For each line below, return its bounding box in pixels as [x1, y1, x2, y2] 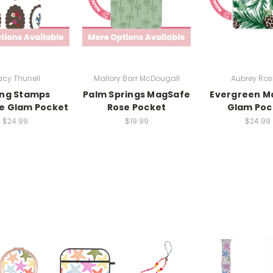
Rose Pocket [107, 101, 166, 113]
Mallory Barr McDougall [93, 73, 180, 83]
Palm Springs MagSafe [83, 88, 190, 101]
